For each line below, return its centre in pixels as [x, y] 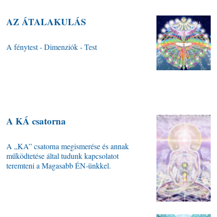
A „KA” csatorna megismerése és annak [68, 146]
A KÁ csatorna [36, 121]
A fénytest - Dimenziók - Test [52, 47]
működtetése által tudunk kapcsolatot [63, 156]
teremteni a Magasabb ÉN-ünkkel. [59, 166]
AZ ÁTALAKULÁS [46, 22]
